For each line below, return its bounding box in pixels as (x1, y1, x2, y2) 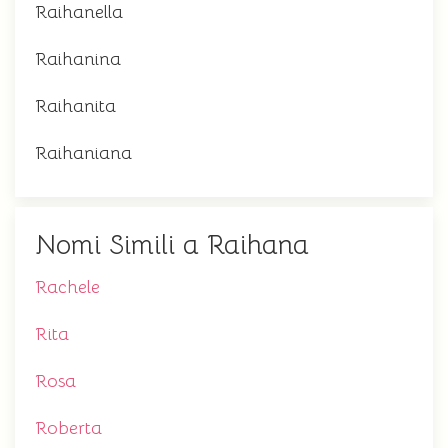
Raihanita (35, 95, 116, 117)
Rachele (35, 276, 100, 298)
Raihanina (35, 48, 121, 70)
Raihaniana (35, 142, 132, 164)
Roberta (35, 417, 102, 439)
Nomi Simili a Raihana (35, 228, 309, 262)
